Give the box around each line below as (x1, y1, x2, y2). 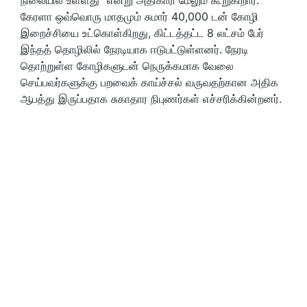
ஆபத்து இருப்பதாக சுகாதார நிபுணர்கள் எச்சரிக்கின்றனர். (21, 91, 282, 106)
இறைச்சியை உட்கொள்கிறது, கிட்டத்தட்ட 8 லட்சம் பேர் (21, 25, 264, 40)
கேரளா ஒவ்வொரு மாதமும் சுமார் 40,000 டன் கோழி (21, 9, 258, 23)
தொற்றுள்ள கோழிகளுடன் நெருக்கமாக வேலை (21, 58, 234, 73)
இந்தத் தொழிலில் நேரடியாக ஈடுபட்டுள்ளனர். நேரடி (21, 42, 249, 56)
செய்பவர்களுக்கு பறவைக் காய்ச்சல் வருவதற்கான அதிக (21, 75, 278, 89)
